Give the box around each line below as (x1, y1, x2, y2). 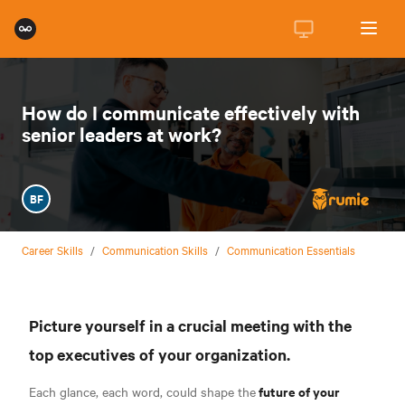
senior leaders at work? (22, 121, 221, 146)
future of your (256, 381, 340, 400)
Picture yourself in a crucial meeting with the (29, 314, 352, 336)
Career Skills (22, 240, 83, 258)
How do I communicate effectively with (22, 99, 360, 125)
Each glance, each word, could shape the (29, 381, 256, 400)
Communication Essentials (227, 240, 355, 258)
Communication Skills (102, 240, 208, 258)
